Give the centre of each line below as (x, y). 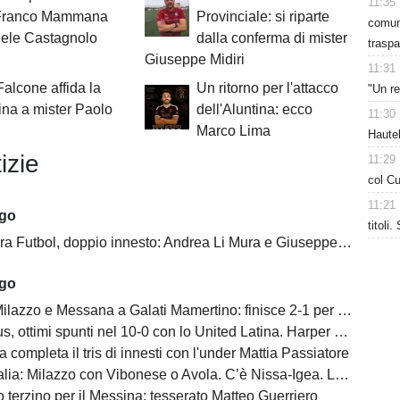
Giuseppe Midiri (194, 60)
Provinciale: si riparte (262, 17)
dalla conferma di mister (271, 38)
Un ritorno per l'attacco (267, 88)
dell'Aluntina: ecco (254, 110)
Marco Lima (233, 131)
